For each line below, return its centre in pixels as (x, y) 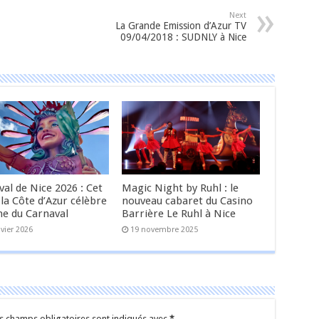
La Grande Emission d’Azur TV (181, 26)
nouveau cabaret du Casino (188, 201)
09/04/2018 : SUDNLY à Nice (183, 37)
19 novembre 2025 (164, 230)
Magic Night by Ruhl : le (181, 188)
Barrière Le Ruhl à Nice (179, 214)
